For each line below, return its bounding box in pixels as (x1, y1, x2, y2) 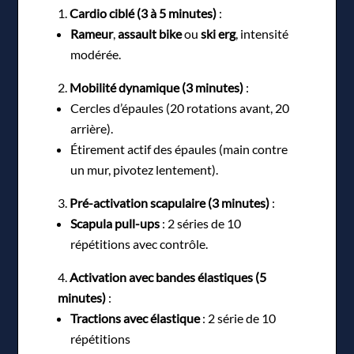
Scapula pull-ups (70, 215, 160, 231)
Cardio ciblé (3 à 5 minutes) (70, 5, 217, 21)
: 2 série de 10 (200, 310, 277, 326)
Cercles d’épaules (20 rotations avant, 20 (70, 100, 290, 115)
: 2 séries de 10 (160, 215, 242, 231)
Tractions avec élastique (70, 310, 201, 326)
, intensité (235, 25, 289, 41)
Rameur (70, 25, 114, 41)
